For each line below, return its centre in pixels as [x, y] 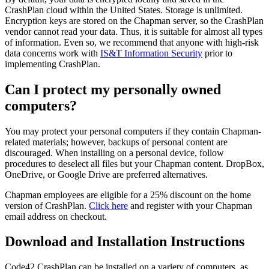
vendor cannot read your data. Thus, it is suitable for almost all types [134, 31]
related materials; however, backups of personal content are [116, 142]
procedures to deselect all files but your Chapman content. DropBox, [134, 163]
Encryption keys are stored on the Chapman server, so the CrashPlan [134, 20]
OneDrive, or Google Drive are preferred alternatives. [106, 174]
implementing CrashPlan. [53, 64]
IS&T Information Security [151, 53]
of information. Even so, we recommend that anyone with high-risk [132, 42]
